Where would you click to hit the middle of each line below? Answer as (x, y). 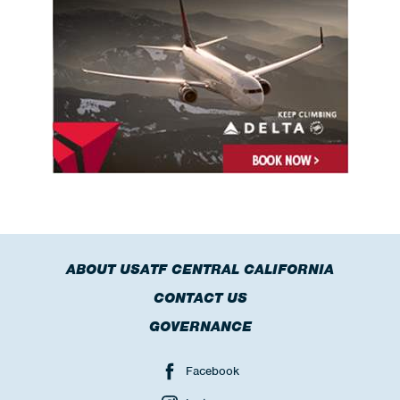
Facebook (212, 371)
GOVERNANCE (200, 327)
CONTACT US (200, 298)
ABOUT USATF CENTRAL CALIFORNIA (200, 270)
